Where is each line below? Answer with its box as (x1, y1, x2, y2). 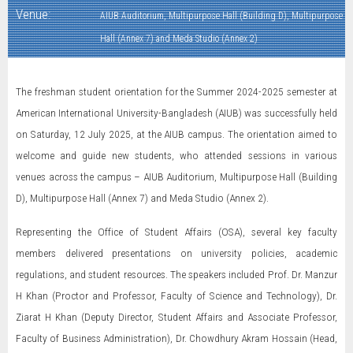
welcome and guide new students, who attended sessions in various (16, 149, 337, 162)
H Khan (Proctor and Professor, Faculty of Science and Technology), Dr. (16, 289, 337, 302)
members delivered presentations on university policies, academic (16, 247, 337, 259)
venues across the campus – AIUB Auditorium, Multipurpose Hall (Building (16, 170, 337, 183)
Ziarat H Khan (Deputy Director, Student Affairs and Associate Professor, (16, 310, 337, 323)
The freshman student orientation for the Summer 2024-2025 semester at (16, 85, 337, 98)
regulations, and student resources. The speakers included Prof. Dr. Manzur (16, 268, 337, 281)
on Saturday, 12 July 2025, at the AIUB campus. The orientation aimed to (16, 128, 337, 140)
